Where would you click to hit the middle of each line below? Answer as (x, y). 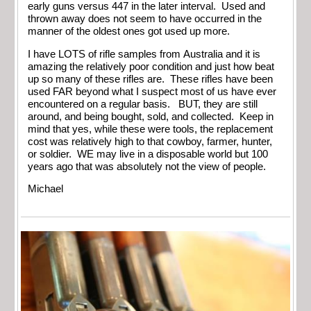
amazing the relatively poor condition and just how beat (151, 66)
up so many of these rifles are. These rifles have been (150, 79)
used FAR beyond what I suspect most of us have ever (152, 91)
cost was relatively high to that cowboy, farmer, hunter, (150, 141)
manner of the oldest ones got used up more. (133, 32)
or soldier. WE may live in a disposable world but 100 (148, 154)
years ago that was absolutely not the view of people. (147, 166)
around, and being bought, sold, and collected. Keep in (151, 116)
